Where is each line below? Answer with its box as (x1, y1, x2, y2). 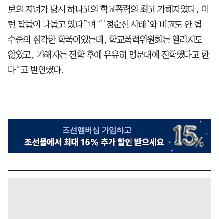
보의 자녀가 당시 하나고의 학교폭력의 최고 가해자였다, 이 (8, 4, 209, 14)
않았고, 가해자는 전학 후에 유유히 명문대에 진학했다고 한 (8, 50, 209, 59)
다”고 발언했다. (8, 65, 64, 74)
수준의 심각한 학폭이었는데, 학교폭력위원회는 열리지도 (8, 35, 202, 44)
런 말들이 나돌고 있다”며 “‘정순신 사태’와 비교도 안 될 (8, 20, 202, 29)
